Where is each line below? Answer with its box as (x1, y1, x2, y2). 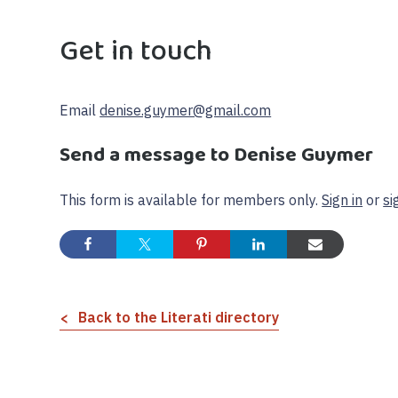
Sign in (322, 191, 363, 210)
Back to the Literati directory (78, 308, 279, 327)
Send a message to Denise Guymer (60, 139, 374, 171)
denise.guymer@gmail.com (99, 101, 272, 120)
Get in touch (60, 28, 213, 75)
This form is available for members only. (60, 191, 322, 210)
